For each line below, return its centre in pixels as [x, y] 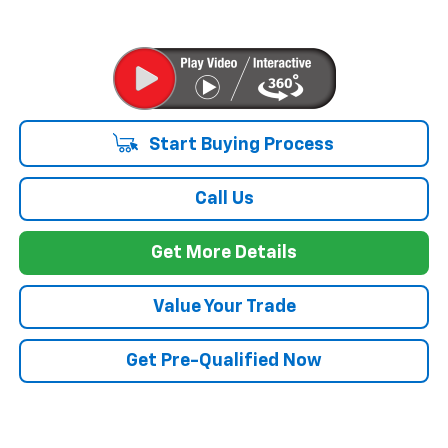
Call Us [224, 199]
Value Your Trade [224, 307]
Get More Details [224, 253]
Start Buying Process [239, 145]
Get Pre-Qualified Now [224, 361]
